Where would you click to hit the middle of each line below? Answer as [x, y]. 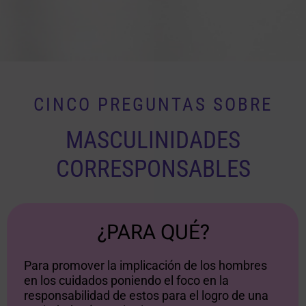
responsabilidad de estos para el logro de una [146, 296]
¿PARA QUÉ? [153, 232]
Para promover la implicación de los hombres [145, 266]
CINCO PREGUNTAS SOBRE [153, 105]
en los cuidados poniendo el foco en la [126, 281]
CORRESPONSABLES [153, 169]
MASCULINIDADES [153, 141]
